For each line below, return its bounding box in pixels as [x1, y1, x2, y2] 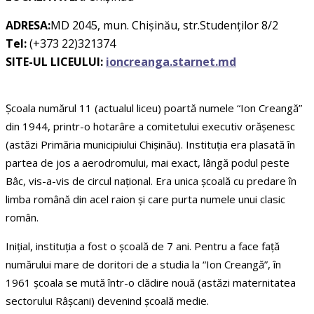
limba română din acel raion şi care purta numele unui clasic [6, 192, 285, 207]
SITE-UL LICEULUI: [6, 54, 103, 70]
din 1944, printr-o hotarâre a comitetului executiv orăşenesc [6, 119, 295, 134]
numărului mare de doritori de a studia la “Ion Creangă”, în [6, 257, 281, 272]
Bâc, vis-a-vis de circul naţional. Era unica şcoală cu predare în [6, 174, 296, 189]
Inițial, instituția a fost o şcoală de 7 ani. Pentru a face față [6, 239, 280, 254]
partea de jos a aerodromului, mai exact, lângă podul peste [6, 156, 289, 170]
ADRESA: [6, 18, 50, 34]
